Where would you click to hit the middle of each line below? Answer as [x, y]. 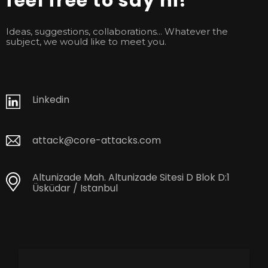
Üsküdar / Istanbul [75, 188]
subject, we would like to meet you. [86, 41]
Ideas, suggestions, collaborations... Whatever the [117, 31]
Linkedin [51, 99]
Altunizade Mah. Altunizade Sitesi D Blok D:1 [131, 178]
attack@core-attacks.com [97, 140]
